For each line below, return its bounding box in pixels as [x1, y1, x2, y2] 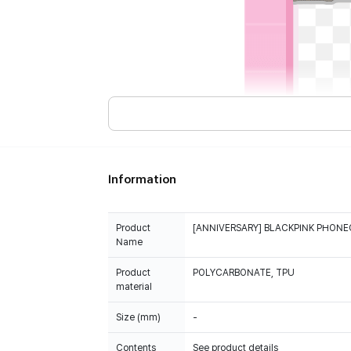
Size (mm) [116, 312, 161, 323]
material [116, 281, 152, 292]
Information [108, 172, 176, 186]
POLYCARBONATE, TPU [193, 267, 295, 278]
